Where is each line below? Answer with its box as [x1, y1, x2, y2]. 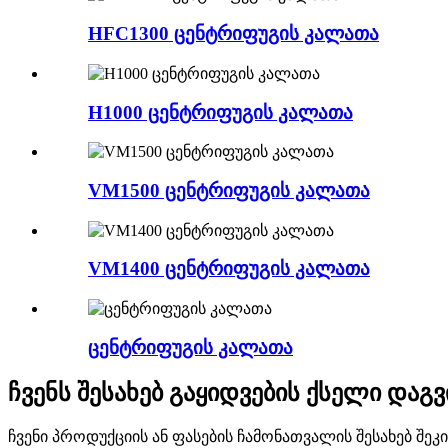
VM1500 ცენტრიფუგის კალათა [88, 180, 370, 201]
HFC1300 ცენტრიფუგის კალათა [88, 23, 379, 45]
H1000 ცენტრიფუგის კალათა [88, 101, 353, 123]
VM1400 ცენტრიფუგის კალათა [88, 258, 370, 280]
